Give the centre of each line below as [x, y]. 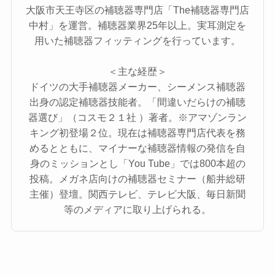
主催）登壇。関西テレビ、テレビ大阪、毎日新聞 [137, 194]
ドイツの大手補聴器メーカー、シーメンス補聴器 [137, 86]
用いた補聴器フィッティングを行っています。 [137, 40]
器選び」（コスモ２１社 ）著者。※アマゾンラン [137, 117]
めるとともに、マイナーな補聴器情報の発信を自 [137, 148]
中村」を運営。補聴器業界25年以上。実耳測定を [137, 25]
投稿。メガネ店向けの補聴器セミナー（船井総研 [137, 178]
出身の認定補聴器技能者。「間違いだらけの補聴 [137, 102]
